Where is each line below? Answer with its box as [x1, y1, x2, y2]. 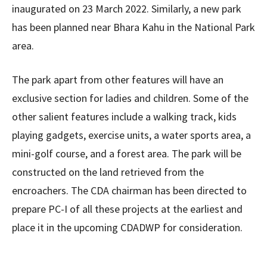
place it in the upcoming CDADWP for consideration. [12, 221, 243, 234]
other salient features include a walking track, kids [12, 110, 237, 123]
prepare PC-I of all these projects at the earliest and [12, 202, 243, 216]
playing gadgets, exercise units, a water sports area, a [12, 128, 251, 142]
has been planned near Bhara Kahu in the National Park [12, 20, 255, 34]
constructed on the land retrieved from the [12, 165, 204, 179]
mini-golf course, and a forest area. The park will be [12, 147, 241, 160]
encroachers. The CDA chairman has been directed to [12, 184, 247, 197]
